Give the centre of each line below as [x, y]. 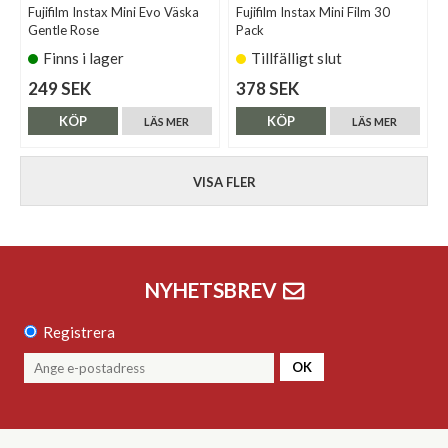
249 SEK [59, 89]
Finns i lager [83, 58]
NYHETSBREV [210, 290]
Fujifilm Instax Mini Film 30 [313, 12]
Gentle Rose [63, 30]
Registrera [79, 331]
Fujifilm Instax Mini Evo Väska [113, 12]
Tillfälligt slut [297, 58]
